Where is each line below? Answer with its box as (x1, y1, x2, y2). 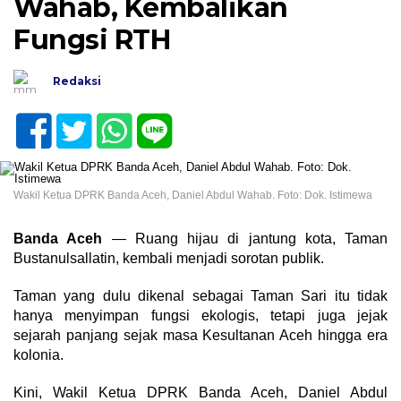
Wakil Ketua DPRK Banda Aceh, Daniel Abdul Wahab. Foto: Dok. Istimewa (13, 189, 372, 202)
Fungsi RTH (13, 23, 170, 57)
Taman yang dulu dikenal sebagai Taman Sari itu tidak (13, 288, 388, 304)
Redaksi (53, 74, 101, 89)
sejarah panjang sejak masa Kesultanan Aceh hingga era (13, 328, 388, 344)
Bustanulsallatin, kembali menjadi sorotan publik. (13, 251, 324, 267)
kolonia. (13, 347, 64, 363)
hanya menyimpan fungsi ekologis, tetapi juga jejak (13, 308, 388, 324)
